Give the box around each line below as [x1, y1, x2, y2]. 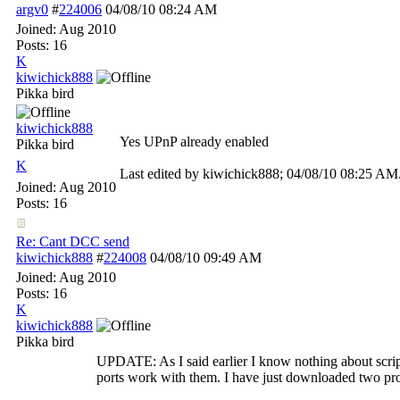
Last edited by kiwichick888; [120, 166, 287, 181]
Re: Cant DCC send [16, 234, 129, 249]
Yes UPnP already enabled [120, 134, 269, 149]
